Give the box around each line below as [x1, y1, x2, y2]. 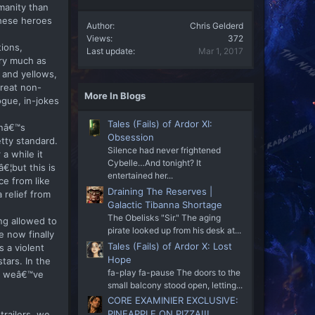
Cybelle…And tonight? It [108, 157, 201, 169]
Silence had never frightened [108, 145, 221, 156]
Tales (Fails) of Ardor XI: [108, 118, 212, 130]
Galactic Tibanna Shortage [108, 198, 222, 210]
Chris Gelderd [190, 20, 243, 31]
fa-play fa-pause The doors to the [108, 266, 240, 278]
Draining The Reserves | [108, 185, 212, 197]
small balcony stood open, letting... [108, 279, 243, 290]
